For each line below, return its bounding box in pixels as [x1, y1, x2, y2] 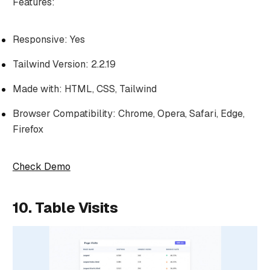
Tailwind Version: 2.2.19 [12, 58, 116, 71]
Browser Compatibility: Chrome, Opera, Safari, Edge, [12, 107, 245, 121]
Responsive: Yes [12, 33, 85, 46]
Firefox [12, 123, 43, 136]
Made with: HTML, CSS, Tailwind [12, 83, 157, 96]
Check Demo [12, 160, 71, 174]
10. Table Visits [12, 199, 118, 218]
